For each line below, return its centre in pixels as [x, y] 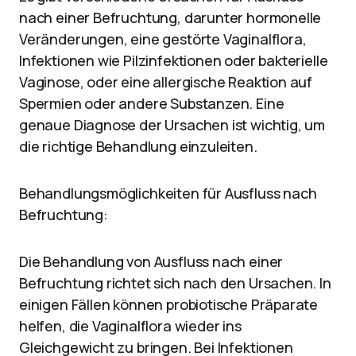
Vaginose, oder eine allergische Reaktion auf [166, 82]
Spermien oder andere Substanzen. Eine [152, 103]
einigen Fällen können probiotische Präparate [169, 304]
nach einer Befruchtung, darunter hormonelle [170, 17]
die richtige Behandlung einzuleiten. [138, 146]
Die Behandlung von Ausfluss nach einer [151, 261]
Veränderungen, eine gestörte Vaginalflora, [163, 39]
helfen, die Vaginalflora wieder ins [130, 326]
